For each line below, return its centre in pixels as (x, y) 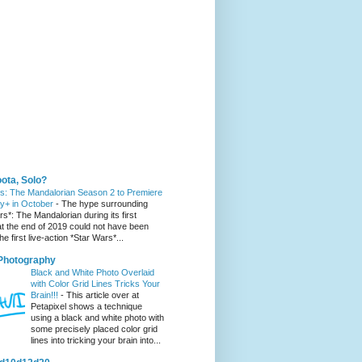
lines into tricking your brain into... (96, 341)
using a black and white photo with (97, 318)
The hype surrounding (105, 204)
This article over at (103, 295)
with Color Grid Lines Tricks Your (95, 284)
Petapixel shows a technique (86, 307)
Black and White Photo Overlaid (93, 273)
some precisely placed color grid (94, 329)
